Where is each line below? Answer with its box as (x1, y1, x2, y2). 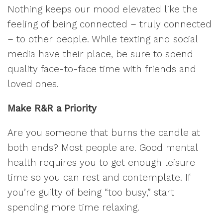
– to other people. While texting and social (7, 33, 198, 45)
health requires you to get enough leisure (7, 157, 195, 168)
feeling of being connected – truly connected (7, 18, 212, 30)
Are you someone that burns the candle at (7, 127, 200, 138)
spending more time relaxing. (7, 202, 139, 213)
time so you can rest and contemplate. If (7, 172, 191, 183)
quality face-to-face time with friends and (7, 63, 196, 75)
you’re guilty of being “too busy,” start (7, 187, 174, 198)
